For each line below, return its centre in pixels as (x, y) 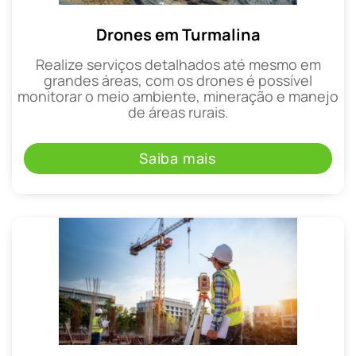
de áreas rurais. (178, 112)
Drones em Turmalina (178, 34)
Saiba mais (178, 159)
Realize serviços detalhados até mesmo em (178, 64)
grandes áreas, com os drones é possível (178, 80)
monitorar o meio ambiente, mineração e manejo (178, 96)
